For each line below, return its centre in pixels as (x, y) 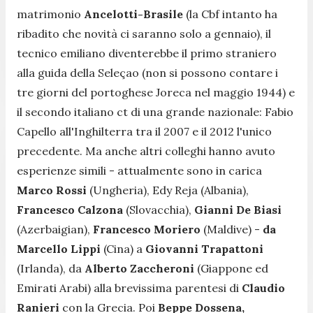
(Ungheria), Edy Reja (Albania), (168, 190)
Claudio (263, 287)
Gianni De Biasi (238, 209)
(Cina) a (122, 248)
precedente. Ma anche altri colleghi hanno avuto (146, 151)
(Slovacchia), (159, 209)
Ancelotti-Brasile (133, 14)
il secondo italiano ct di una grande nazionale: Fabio (155, 111)
